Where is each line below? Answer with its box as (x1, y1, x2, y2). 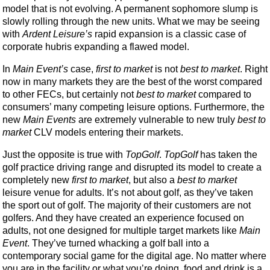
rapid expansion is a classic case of (95, 29, 246, 40)
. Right (240, 64, 268, 75)
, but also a (128, 175, 177, 186)
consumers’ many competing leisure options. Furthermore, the (2, 102, 265, 113)
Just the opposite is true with (2, 149, 125, 160)
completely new (2, 175, 72, 186)
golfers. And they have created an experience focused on (2, 213, 244, 224)
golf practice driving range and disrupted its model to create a (2, 162, 262, 173)
